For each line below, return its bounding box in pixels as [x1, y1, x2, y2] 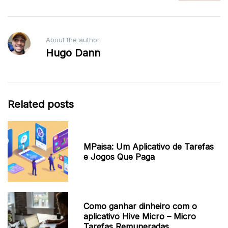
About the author [45, 35, 100, 44]
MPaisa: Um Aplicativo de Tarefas [83, 141, 214, 152]
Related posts [8, 98, 74, 110]
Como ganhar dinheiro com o [83, 201, 197, 212]
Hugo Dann [45, 46, 100, 59]
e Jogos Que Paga [83, 151, 155, 162]
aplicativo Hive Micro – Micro [83, 211, 196, 222]
